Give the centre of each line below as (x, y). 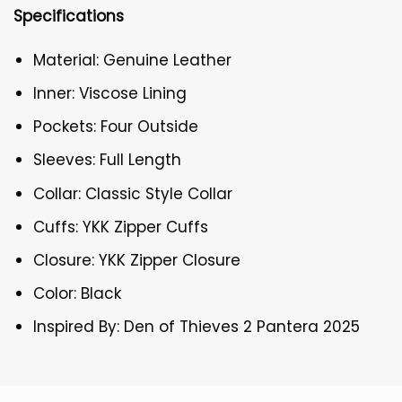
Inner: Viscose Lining (110, 94)
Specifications (69, 16)
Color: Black (78, 294)
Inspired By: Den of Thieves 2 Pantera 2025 (197, 327)
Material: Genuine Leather (133, 60)
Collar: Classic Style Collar (133, 193)
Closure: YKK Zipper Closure (137, 260)
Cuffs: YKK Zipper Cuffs (121, 227)
